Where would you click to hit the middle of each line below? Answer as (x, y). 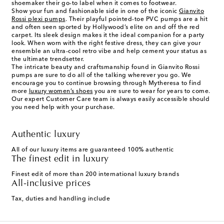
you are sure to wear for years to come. (151, 92)
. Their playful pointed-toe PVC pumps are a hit (136, 20)
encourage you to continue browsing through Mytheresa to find (106, 84)
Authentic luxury (46, 135)
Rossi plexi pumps (38, 20)
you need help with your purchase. (63, 108)
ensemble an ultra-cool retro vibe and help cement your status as (109, 52)
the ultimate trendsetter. (48, 60)
